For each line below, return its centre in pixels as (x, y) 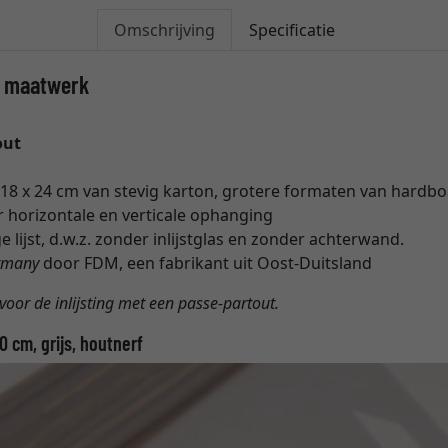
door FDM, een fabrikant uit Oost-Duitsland (206, 263)
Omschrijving (164, 30)
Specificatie (291, 30)
